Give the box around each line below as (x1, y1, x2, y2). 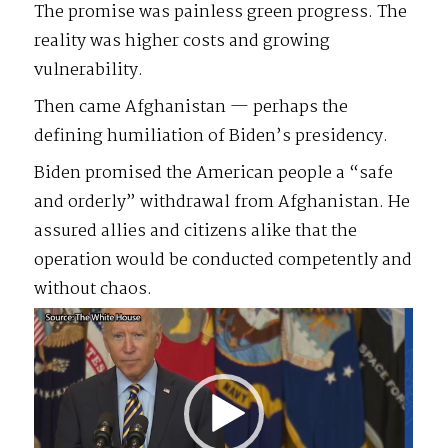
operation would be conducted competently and (34, 246, 413, 274)
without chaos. (34, 275, 153, 303)
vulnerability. (34, 56, 144, 84)
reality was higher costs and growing (34, 27, 331, 55)
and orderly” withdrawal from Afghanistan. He (34, 188, 411, 216)
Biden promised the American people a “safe (34, 159, 394, 187)
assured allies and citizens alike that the (34, 217, 358, 245)
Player (33, 340, 78, 360)
